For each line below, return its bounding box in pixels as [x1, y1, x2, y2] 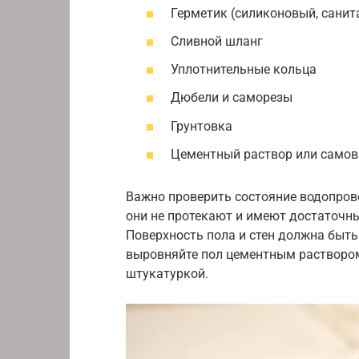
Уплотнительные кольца [171, 62, 317, 78]
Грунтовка [171, 118, 232, 134]
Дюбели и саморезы [171, 90, 292, 106]
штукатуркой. [126, 265, 208, 281]
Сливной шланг [171, 33, 263, 49]
